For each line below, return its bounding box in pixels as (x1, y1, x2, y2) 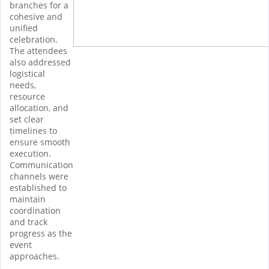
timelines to (10, 124, 57, 136)
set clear (10, 113, 44, 125)
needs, (10, 79, 36, 91)
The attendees (10, 44, 67, 56)
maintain (10, 193, 46, 205)
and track (10, 216, 47, 228)
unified (10, 22, 38, 34)
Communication (10, 159, 73, 171)
